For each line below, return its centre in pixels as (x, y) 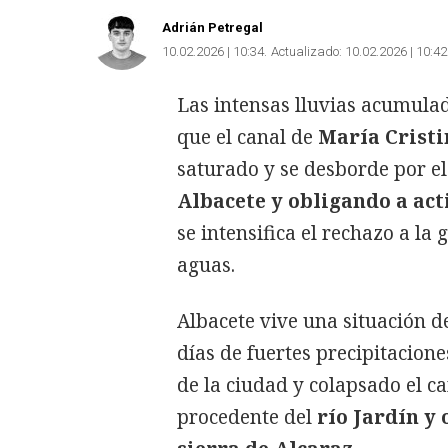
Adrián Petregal (212, 27)
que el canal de (247, 136)
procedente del (247, 416)
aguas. (206, 264)
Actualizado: (306, 51)
